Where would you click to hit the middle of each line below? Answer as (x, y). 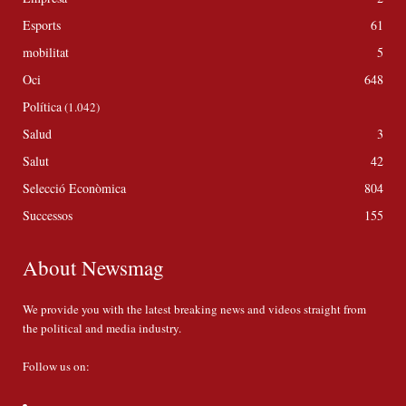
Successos (48, 216)
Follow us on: (56, 367)
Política (42, 107)
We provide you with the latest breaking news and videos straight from (194, 309)
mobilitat (46, 53)
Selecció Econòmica (74, 188)
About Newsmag (93, 268)
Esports (42, 25)
